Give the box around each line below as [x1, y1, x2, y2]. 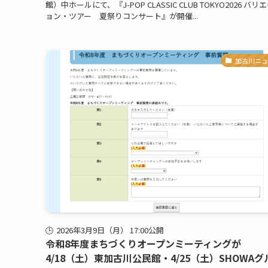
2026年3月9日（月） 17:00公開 [56, 224, 165, 236]
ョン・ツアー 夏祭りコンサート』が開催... [45, 10, 198, 22]
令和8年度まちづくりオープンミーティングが [45, 236, 241, 251]
